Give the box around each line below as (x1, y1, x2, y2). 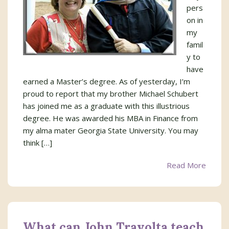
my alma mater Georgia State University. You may (23, 125, 198, 135)
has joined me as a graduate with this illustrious (23, 101, 190, 111)
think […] (23, 138, 52, 148)
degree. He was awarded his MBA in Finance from (23, 113, 198, 123)
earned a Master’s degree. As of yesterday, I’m (23, 76, 190, 86)
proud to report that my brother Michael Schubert (23, 88, 198, 99)
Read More (167, 160, 206, 170)
